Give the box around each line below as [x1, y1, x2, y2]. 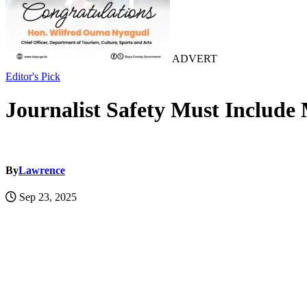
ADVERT [170, 53, 217, 64]
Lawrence [19, 164, 65, 177]
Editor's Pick [5, 71, 60, 82]
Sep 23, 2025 [16, 191, 77, 204]
